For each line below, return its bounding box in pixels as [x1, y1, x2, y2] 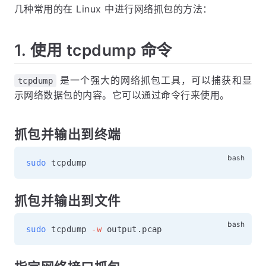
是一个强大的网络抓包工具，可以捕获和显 [56, 74, 252, 87]
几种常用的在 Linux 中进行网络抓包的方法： [14, 3, 213, 15]
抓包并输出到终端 [14, 126, 121, 142]
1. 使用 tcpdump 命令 [14, 40, 172, 60]
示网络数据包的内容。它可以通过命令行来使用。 [14, 89, 230, 102]
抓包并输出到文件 [14, 193, 121, 209]
